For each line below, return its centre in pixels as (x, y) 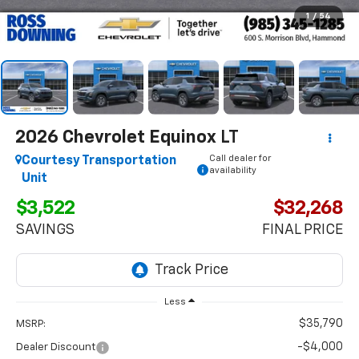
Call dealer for (240, 158)
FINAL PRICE (303, 230)
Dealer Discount (56, 347)
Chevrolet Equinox (139, 137)
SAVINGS (45, 230)
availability (232, 170)
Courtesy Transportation (99, 161)
